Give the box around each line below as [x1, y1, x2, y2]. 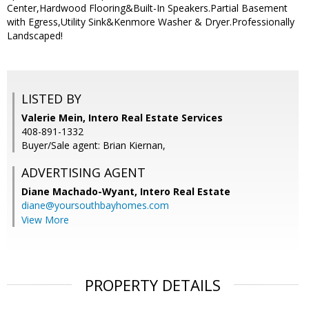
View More [21, 213, 69, 227]
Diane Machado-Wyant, [21, 185, 140, 199]
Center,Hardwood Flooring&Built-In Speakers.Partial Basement [7, 1, 288, 15]
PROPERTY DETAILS [85, 275, 221, 296]
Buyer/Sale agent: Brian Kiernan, [21, 139, 166, 152]
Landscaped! [7, 29, 63, 43]
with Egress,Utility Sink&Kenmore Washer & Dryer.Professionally [7, 15, 295, 29]
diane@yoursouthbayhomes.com [21, 199, 169, 212]
